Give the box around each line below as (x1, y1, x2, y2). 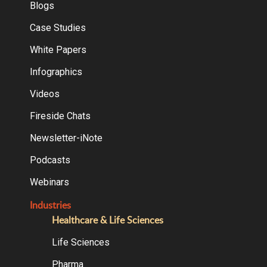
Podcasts (29, 154, 70, 166)
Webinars (29, 176, 69, 188)
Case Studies (29, 21, 86, 33)
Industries (29, 198, 71, 212)
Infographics (29, 66, 82, 77)
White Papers (29, 44, 86, 55)
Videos (29, 88, 60, 100)
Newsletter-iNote (29, 132, 103, 144)
